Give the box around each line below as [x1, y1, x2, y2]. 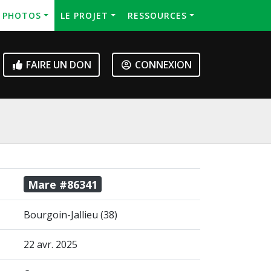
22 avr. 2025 [24, 238, 77, 252]
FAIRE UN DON [24, 58, 91, 71]
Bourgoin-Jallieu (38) [24, 208, 117, 222]
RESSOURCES [128, 10, 188, 21]
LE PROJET [60, 10, 109, 21]
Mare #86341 [28, 177, 98, 192]
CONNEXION [132, 58, 192, 71]
